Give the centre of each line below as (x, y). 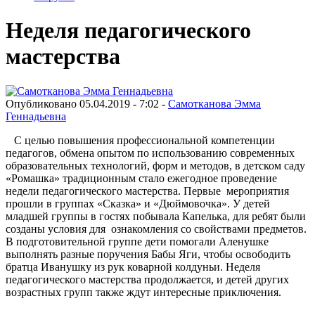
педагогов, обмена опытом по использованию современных (150, 153)
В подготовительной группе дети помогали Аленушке (137, 241)
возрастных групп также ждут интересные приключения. (145, 292)
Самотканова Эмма (214, 103)
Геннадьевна (36, 116)
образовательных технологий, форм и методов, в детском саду (155, 165)
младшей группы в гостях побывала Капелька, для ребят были (156, 216)
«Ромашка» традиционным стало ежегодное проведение (141, 178)
